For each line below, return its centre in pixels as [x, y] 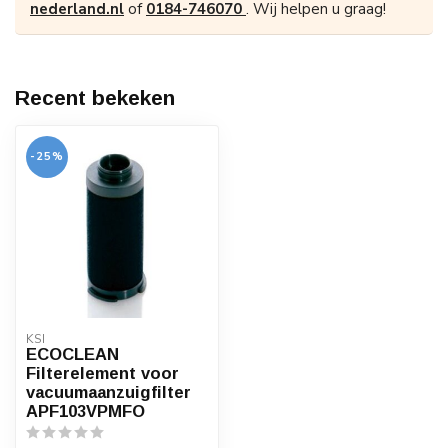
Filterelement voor [102, 373]
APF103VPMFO [85, 411]
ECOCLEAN [72, 354]
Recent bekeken [95, 97]
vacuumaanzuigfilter [108, 392]
